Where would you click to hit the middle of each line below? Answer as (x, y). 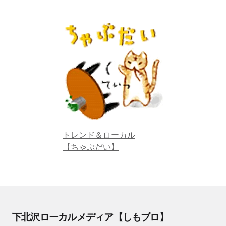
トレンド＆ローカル (99, 135)
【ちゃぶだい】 (91, 147)
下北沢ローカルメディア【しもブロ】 (90, 217)
